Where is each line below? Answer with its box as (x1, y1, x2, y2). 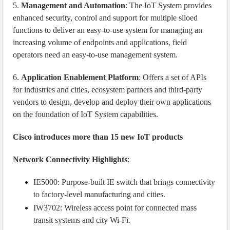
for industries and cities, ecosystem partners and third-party (13, 85, 203, 94)
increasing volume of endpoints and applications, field (13, 38, 187, 47)
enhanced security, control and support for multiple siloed (13, 13, 198, 22)
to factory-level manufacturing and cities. (33, 190, 166, 199)
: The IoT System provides (125, 1, 212, 10)
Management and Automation (21, 1, 126, 10)
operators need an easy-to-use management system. (13, 50, 178, 59)
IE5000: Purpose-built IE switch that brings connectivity (33, 178, 216, 186)
